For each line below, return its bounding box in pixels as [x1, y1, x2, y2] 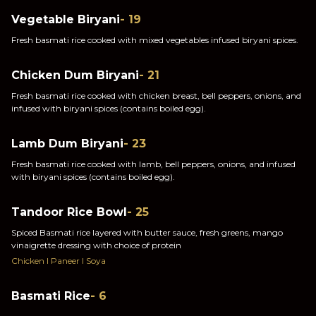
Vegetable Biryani [11, 13, 120, 26]
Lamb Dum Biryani [11, 137, 123, 150]
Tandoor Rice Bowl [11, 205, 127, 219]
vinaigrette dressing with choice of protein [11, 240, 181, 250]
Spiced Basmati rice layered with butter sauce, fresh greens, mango [11, 227, 283, 238]
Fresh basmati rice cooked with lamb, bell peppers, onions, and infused [11, 159, 296, 169]
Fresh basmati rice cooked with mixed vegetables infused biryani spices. [11, 35, 298, 45]
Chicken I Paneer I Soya [11, 255, 106, 266]
